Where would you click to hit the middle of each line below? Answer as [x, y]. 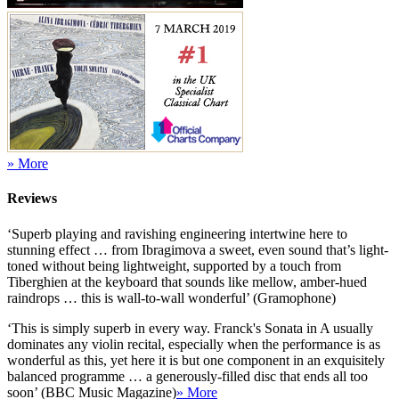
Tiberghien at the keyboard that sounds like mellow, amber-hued [187, 281]
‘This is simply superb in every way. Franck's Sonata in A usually [190, 328]
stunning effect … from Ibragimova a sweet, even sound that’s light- [198, 249]
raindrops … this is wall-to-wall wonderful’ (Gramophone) [171, 297]
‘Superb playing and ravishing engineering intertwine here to [177, 233]
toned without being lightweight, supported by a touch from [174, 265]
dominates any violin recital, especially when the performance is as [194, 344]
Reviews [32, 199]
